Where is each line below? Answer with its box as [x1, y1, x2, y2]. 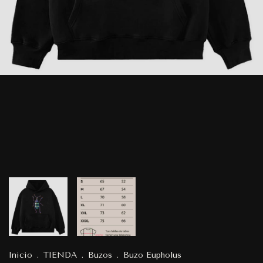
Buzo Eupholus [123, 250, 181, 261]
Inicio [9, 250, 32, 261]
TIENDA [43, 250, 77, 261]
